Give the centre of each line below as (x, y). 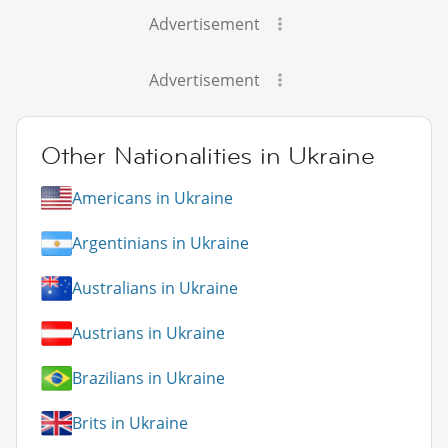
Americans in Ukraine (152, 198)
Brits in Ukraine (130, 423)
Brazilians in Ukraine (148, 378)
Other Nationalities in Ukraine (208, 155)
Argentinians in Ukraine (160, 243)
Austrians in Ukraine (148, 333)
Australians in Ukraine (155, 288)
